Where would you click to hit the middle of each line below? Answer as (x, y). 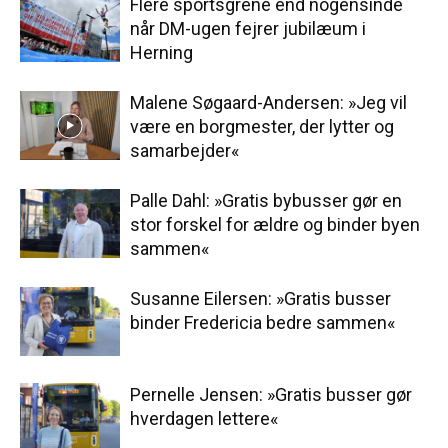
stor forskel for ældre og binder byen (275, 225)
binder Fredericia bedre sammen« (262, 323)
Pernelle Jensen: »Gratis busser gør (271, 395)
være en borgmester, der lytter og (262, 127)
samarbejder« (184, 151)
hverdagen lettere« (204, 419)
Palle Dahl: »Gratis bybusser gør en (266, 201)
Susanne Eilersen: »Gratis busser (260, 299)
